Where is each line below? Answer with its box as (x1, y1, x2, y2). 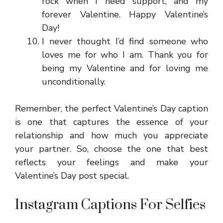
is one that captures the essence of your (15, 116, 208, 128)
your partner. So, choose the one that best (15, 143, 208, 155)
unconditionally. (42, 76, 106, 88)
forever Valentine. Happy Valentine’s (42, 8, 208, 20)
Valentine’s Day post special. (15, 170, 129, 182)
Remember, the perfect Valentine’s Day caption (15, 103, 208, 114)
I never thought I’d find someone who (42, 35, 208, 47)
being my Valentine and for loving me (42, 62, 208, 74)
